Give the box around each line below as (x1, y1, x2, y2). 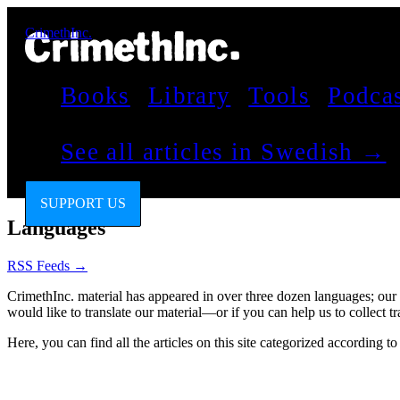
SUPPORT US (40, 196, 126, 211)
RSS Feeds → (7, 257, 87, 273)
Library (147, 82, 231, 109)
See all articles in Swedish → (61, 138, 387, 165)
